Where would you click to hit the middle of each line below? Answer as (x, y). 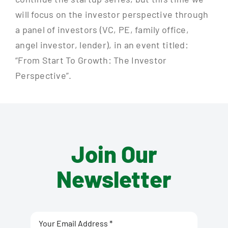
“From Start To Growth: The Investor (91, 60)
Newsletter (114, 179)
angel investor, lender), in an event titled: (102, 45)
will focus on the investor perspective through (112, 15)
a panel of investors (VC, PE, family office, (102, 30)
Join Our (114, 154)
